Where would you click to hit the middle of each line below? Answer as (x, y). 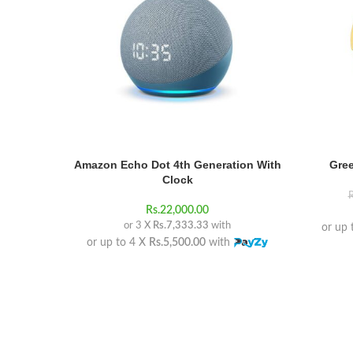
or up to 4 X (118, 243)
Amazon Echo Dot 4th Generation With (177, 165)
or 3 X (138, 226)
